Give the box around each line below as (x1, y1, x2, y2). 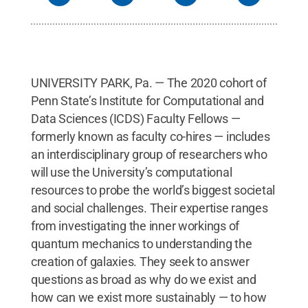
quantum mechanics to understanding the (30, 236, 252, 251)
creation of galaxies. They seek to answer (30, 254, 250, 269)
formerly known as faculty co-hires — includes (30, 129, 270, 144)
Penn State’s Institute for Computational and (30, 93, 264, 108)
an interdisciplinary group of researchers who (30, 146, 267, 162)
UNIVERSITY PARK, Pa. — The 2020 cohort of (30, 75, 267, 90)
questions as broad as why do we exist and (30, 272, 256, 287)
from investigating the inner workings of (30, 218, 239, 233)
